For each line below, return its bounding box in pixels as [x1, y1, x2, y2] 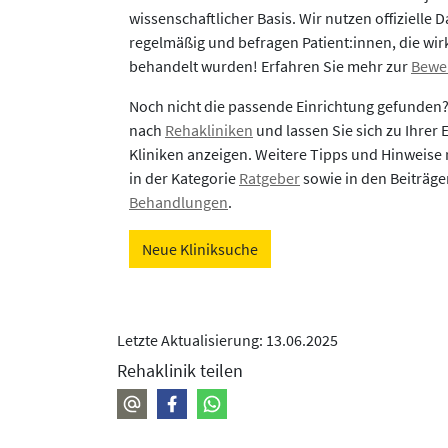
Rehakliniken [165, 119, 253, 140]
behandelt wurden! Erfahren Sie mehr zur [129, 55, 411, 76]
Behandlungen [129, 191, 228, 212]
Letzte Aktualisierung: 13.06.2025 [117, 329, 338, 350]
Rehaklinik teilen [117, 358, 243, 382]
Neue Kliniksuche [142, 238, 258, 259]
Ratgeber [239, 167, 300, 188]
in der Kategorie [129, 167, 239, 188]
